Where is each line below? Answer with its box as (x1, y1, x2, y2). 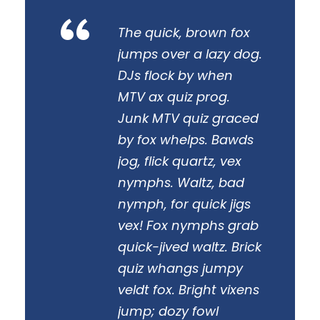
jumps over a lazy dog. (118, 44, 262, 63)
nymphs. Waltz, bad (118, 173, 244, 191)
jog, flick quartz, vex (118, 151, 241, 170)
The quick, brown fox (118, 23, 250, 41)
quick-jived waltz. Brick (118, 237, 261, 256)
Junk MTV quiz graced (118, 109, 259, 127)
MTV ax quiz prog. (118, 87, 230, 106)
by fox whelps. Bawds (118, 130, 254, 149)
